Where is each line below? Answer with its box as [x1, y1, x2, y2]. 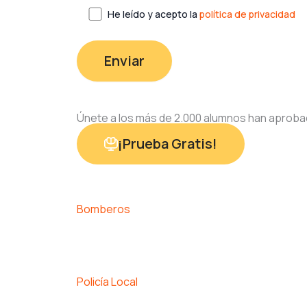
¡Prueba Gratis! [118, 134, 217, 153]
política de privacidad [199, 7, 296, 21]
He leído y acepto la [108, 7, 200, 21]
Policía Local [77, 273, 138, 289]
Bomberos [77, 201, 130, 217]
